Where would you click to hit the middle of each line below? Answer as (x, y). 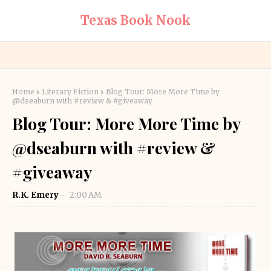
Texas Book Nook (135, 20)
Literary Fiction (70, 92)
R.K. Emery (36, 195)
